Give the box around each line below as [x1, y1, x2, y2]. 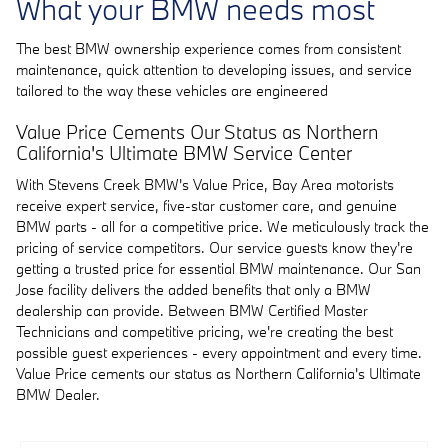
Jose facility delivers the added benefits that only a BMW [16, 280, 371, 299]
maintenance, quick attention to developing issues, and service [16, 59, 412, 79]
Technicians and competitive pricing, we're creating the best [16, 322, 393, 341]
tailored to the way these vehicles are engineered [16, 80, 332, 100]
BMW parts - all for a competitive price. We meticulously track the [16, 217, 429, 236]
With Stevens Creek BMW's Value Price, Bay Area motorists [16, 175, 394, 194]
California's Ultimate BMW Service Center [16, 140, 352, 165]
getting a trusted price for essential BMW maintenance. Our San [16, 259, 421, 278]
